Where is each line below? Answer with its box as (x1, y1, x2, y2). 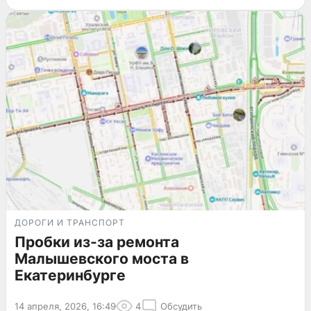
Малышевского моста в (15, 249, 189, 267)
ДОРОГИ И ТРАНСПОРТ (15, 217, 125, 228)
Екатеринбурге (15, 266, 126, 284)
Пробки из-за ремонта (15, 233, 179, 251)
